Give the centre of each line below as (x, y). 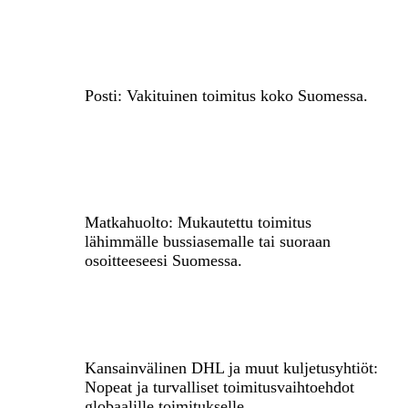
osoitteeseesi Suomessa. (163, 261)
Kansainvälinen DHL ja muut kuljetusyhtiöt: (231, 368)
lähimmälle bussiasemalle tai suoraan (208, 242)
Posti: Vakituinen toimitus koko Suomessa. (226, 96)
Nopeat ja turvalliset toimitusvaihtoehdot (219, 388)
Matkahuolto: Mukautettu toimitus (198, 223)
